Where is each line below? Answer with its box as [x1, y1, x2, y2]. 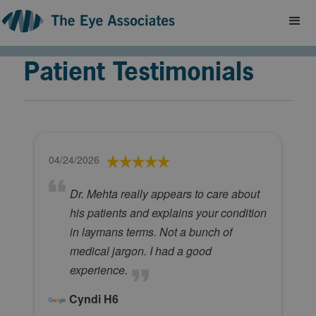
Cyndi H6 [68, 291, 119, 308]
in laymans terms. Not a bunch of [69, 224, 232, 241]
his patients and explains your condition [69, 205, 267, 221]
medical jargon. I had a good [69, 243, 212, 260]
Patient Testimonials [23, 54, 254, 88]
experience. [69, 262, 128, 279]
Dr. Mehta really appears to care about [69, 186, 260, 202]
